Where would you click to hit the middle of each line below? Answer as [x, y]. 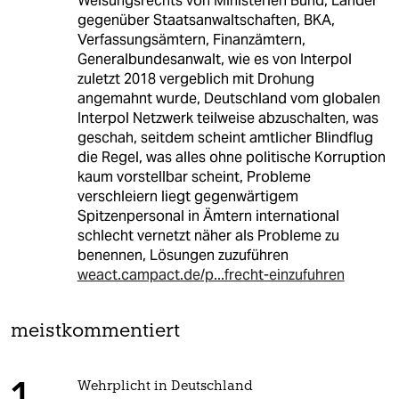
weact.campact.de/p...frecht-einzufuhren [211, 275]
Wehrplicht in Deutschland [165, 387]
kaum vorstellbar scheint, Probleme [194, 177]
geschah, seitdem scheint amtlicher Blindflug [225, 138]
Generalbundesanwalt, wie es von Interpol [214, 60]
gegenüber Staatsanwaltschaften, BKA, [206, 20]
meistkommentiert [95, 332]
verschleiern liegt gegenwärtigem [187, 197]
